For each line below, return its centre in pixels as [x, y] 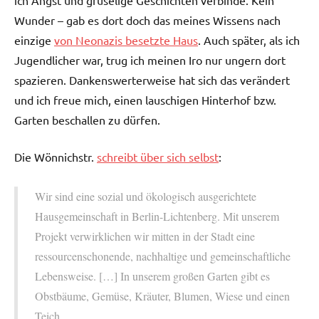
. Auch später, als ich [249, 40]
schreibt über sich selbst [158, 157]
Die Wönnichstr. [56, 157]
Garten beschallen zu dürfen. [87, 120]
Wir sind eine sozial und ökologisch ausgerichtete [146, 197]
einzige [34, 40]
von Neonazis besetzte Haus [126, 40]
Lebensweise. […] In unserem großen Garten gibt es [152, 276]
